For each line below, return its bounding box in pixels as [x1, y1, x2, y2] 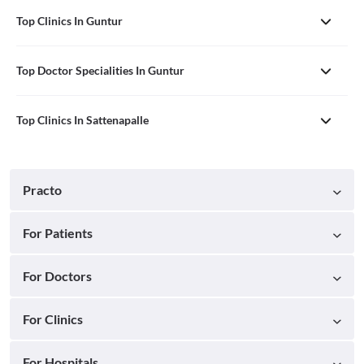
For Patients [23, 224, 93, 240]
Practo [23, 181, 62, 197]
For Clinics [23, 310, 83, 327]
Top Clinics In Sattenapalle [16, 112, 149, 127]
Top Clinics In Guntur [16, 13, 123, 28]
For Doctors [23, 267, 92, 284]
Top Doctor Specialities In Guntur [16, 63, 184, 77]
